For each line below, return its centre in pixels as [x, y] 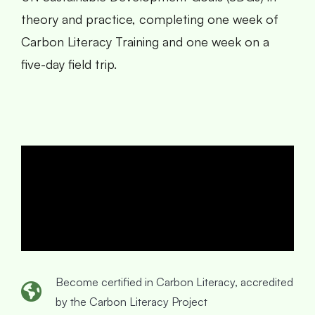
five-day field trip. [69, 64]
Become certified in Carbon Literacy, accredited [174, 282]
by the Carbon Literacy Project [131, 301]
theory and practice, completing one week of [150, 19]
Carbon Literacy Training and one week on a [145, 41]
